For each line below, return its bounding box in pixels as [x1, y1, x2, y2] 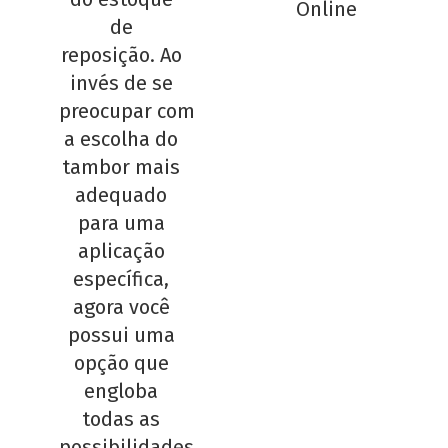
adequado [75, 182, 168, 207]
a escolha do [64, 126, 179, 151]
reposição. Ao [60, 42, 182, 67]
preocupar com [58, 98, 195, 123]
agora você [72, 294, 170, 319]
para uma [77, 210, 165, 235]
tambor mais [62, 154, 181, 179]
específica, [73, 266, 170, 291]
